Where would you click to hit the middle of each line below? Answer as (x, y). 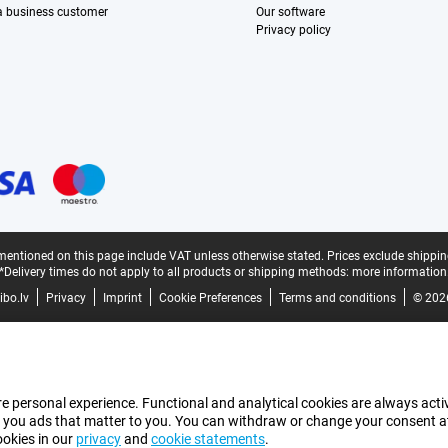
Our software (291, 12)
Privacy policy (294, 30)
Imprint (122, 298)
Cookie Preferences (210, 298)
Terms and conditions (337, 298)
